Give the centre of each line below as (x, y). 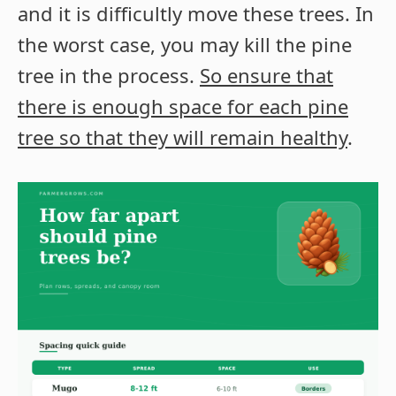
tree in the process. (109, 75)
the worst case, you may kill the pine (185, 44)
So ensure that (267, 75)
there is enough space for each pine (183, 106)
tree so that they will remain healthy (183, 137)
